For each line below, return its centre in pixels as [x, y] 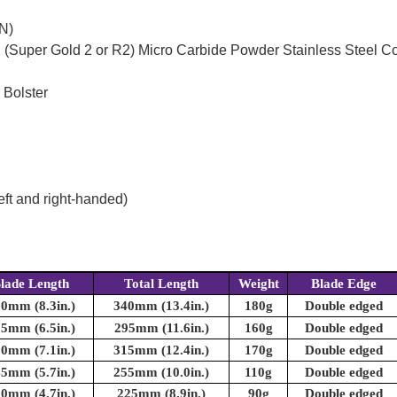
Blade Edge [343, 283]
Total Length [161, 283]
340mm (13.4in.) [161, 305]
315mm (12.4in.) [161, 350]
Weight [258, 283]
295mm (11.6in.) [161, 327]
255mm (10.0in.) [161, 372]
